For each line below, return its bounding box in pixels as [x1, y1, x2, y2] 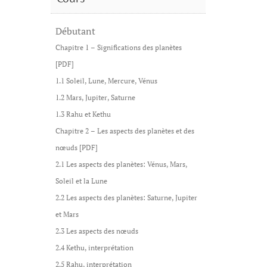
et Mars [55, 210, 79, 219]
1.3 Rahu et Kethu [55, 110, 111, 119]
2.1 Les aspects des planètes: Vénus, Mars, [55, 160, 187, 169]
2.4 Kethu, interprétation [55, 243, 133, 252]
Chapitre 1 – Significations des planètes [55, 43, 182, 52]
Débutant [55, 24, 95, 38]
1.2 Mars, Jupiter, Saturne [55, 93, 135, 102]
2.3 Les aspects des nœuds [55, 226, 138, 235]
